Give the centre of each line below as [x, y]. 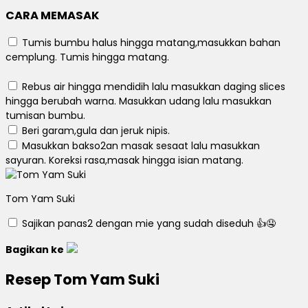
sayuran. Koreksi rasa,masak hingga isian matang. [124, 160]
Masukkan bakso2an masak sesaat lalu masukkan [140, 146]
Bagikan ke [35, 250]
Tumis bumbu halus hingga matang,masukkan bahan [150, 43]
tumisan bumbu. [45, 115]
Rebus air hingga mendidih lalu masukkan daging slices [152, 87]
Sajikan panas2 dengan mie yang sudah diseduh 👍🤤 [147, 223]
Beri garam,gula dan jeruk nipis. [95, 131]
